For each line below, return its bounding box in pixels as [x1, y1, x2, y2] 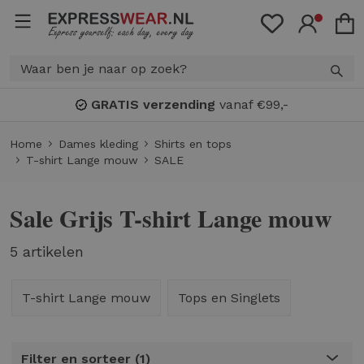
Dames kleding [58, 137, 138, 151]
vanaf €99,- [215, 97, 288, 113]
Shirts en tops [154, 137, 232, 151]
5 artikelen [10, 243, 84, 261]
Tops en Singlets [178, 289, 280, 305]
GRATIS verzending [91, 97, 215, 113]
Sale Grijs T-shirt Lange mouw [10, 200, 332, 236]
